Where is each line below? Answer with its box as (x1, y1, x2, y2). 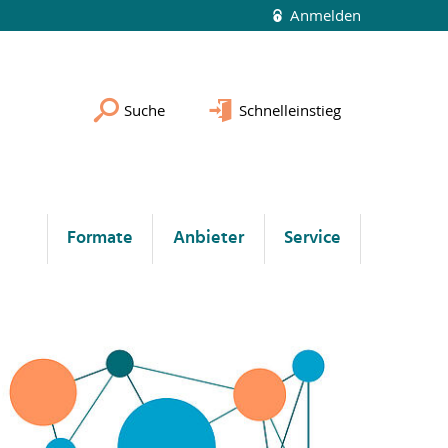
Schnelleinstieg (239, 100, 341, 120)
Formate (67, 223, 133, 253)
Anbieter (173, 223, 244, 253)
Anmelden (286, 5, 361, 25)
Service (284, 223, 341, 253)
